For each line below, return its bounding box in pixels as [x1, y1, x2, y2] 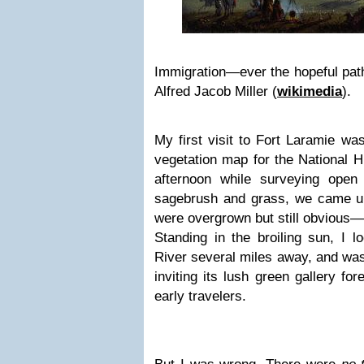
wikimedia [277, 84, 342, 99]
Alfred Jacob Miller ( [154, 84, 277, 99]
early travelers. [154, 288, 246, 304]
